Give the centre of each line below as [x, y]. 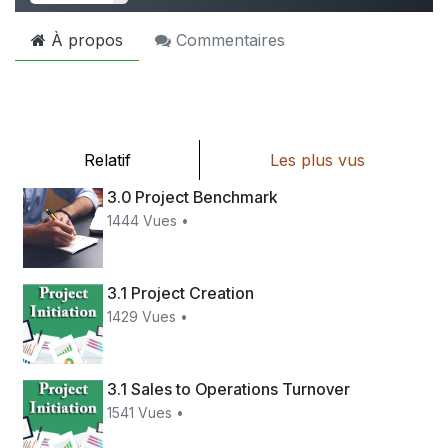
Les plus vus [317, 159]
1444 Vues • [148, 220]
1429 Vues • [148, 317]
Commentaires [228, 39]
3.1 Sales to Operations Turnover [229, 389]
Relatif [107, 159]
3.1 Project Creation [181, 293]
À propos [84, 39]
